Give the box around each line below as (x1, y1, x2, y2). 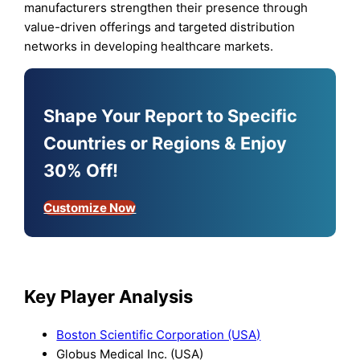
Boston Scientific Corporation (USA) (56, 327, 261, 343)
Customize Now (43, 199, 137, 215)
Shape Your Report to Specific (43, 104, 298, 126)
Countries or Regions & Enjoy (43, 132, 288, 153)
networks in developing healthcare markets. (24, 38, 274, 54)
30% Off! (43, 159, 119, 181)
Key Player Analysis (24, 286, 194, 308)
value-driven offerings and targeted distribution (24, 18, 296, 35)
